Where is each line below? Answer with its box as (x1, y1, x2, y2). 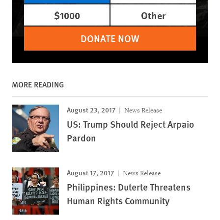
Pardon (67, 131, 96, 144)
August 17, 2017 (67, 167, 114, 177)
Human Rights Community (67, 194, 169, 207)
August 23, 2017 (67, 105, 115, 114)
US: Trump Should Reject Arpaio (67, 117, 194, 131)
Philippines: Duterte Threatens (67, 180, 191, 193)
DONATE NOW (81, 31, 139, 45)
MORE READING (12, 79, 64, 90)
